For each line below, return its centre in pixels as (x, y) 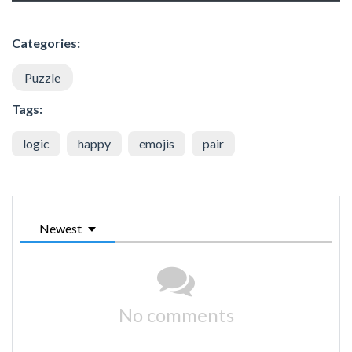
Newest (60, 228)
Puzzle (42, 77)
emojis (157, 143)
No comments (176, 314)
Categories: (46, 42)
